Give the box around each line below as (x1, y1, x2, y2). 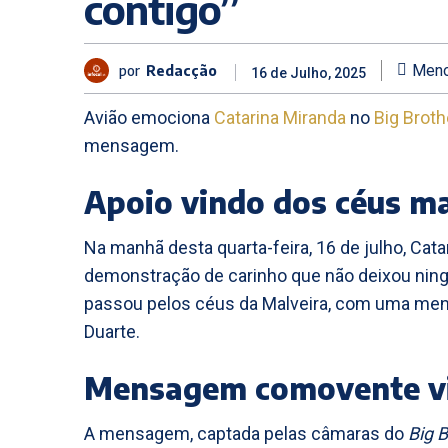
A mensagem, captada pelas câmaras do (84, 423, 408, 444)
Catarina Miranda (214, 107, 346, 128)
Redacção (146, 61, 217, 79)
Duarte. (84, 321, 140, 342)
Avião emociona (84, 107, 214, 128)
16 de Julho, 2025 (251, 65, 366, 82)
